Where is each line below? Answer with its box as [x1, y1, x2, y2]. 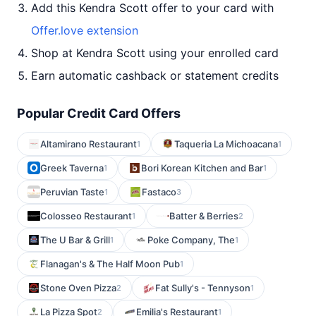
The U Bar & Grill [40, 234, 110, 245]
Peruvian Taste [40, 186, 104, 197]
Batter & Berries [169, 210, 238, 221]
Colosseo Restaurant [40, 210, 132, 221]
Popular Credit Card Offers [17, 106, 181, 121]
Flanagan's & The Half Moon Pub [40, 258, 180, 269]
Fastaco [142, 186, 176, 197]
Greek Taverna [40, 162, 104, 174]
